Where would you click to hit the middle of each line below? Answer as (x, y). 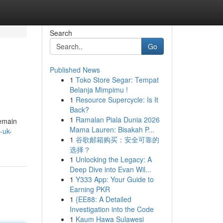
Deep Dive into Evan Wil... (110, 169)
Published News (75, 70)
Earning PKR (90, 189)
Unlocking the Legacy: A (113, 159)
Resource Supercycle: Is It (117, 100)
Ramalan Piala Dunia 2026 (117, 119)
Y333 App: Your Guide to (114, 179)
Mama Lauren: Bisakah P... (112, 129)
